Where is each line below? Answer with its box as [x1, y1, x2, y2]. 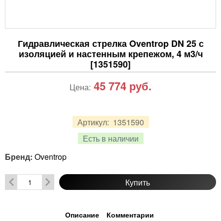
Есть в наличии [82, 133, 139, 144]
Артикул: [77, 116, 111, 128]
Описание [65, 210, 99, 220]
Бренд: [5, 151, 35, 162]
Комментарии [106, 210, 154, 220]
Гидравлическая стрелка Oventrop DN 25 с [17, 37, 204, 50]
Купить [125, 176, 150, 188]
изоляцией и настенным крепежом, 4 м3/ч [18, 47, 203, 60]
